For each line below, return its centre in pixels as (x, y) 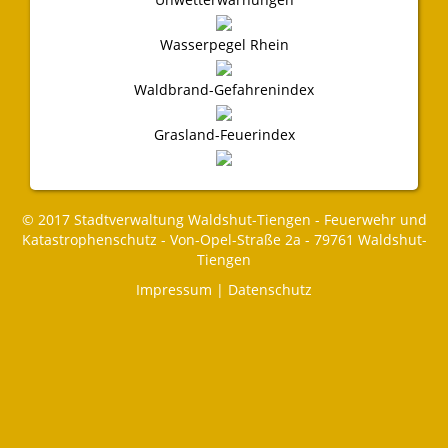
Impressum (174, 290)
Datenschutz (270, 290)
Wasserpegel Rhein (224, 45)
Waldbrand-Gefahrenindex (224, 90)
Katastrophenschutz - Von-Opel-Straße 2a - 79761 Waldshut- (224, 240)
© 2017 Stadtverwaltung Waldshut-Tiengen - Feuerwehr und (224, 220)
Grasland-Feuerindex (224, 135)
